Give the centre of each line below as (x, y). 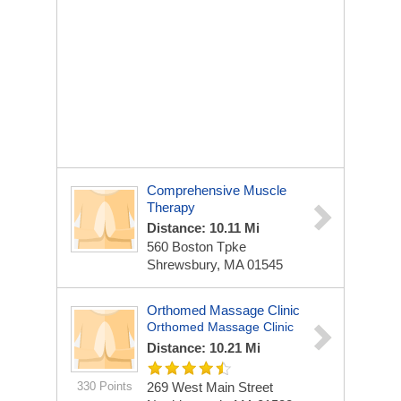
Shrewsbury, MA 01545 (215, 264)
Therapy (171, 207)
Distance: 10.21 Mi (204, 348)
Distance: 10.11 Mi (203, 228)
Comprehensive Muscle (217, 190)
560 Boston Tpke (196, 247)
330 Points (104, 386)
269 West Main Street (210, 387)
